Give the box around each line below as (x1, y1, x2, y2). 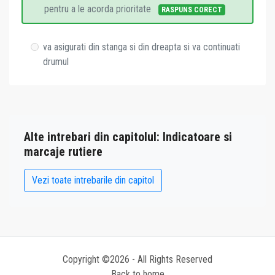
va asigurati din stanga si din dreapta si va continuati (43, 41, 240, 53)
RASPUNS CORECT (161, 6, 222, 14)
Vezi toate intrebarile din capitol (32, 174, 154, 186)
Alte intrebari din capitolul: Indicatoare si (24, 130, 232, 144)
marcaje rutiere (24, 144, 103, 159)
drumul (43, 56, 69, 68)
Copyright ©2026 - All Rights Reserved (63, 254, 212, 265)
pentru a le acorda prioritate (44, 3, 153, 15)
